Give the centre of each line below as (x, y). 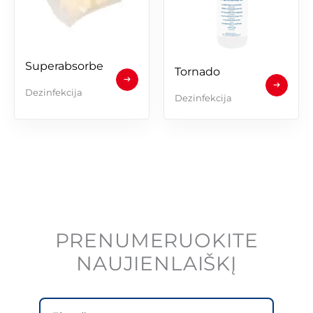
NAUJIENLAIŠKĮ (156, 263)
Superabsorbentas (77, 66)
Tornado (197, 71)
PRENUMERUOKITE (156, 240)
